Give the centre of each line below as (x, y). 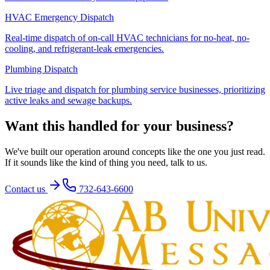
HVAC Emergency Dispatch (59, 17)
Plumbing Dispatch (41, 69)
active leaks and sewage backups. (68, 100)
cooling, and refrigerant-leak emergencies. (84, 48)
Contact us (26, 189)
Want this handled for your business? (119, 126)
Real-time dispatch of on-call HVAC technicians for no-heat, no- (127, 37)
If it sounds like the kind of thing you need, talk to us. (106, 162)
